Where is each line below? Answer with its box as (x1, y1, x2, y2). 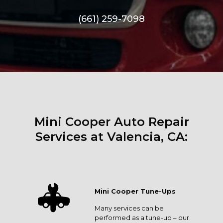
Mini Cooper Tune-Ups (95, 187, 176, 195)
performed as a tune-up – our (95, 214, 189, 222)
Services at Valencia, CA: (35, 129, 188, 144)
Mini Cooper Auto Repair (34, 114, 189, 129)
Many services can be (95, 204, 164, 212)
